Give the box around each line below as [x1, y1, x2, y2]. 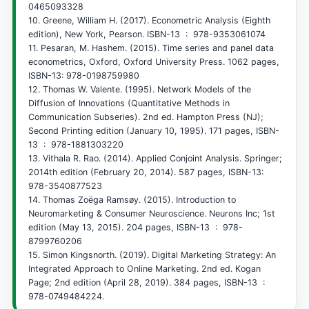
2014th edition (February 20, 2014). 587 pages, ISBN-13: [28, 167, 263, 178]
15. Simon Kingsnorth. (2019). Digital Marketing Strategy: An [28, 250, 276, 261]
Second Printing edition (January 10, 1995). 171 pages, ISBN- [28, 126, 279, 137]
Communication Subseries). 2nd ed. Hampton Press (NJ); [28, 112, 263, 123]
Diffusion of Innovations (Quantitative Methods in [28, 98, 230, 109]
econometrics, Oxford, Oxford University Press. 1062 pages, [28, 57, 279, 68]
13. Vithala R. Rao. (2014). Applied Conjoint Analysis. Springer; [28, 153, 282, 164]
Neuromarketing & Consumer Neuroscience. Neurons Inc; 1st [28, 208, 275, 219]
